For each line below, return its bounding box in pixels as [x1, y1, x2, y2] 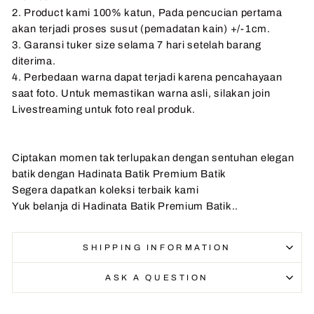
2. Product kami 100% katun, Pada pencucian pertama [12, 6, 282, 18]
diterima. [12, 55, 56, 67]
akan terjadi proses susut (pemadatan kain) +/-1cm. [12, 22, 271, 34]
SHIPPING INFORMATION [83, 243, 231, 252]
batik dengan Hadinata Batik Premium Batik [12, 168, 227, 179]
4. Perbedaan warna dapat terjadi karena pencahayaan [12, 71, 282, 83]
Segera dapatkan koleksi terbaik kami [12, 184, 199, 196]
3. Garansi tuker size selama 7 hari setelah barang [12, 39, 261, 50]
